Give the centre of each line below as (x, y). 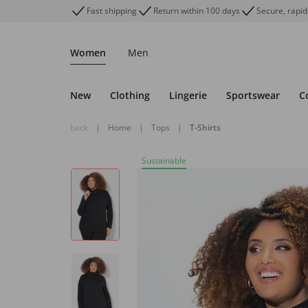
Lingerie (188, 95)
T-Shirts (205, 128)
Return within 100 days (197, 11)
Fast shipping (112, 11)
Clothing (130, 95)
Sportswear (253, 95)
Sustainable (164, 161)
